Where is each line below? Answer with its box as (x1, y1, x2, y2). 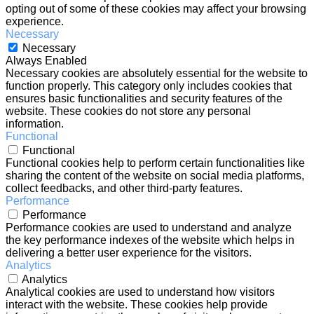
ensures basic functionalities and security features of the (6, 93, 282, 105)
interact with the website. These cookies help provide (6, 299, 268, 311)
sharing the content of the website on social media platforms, (6, 170, 304, 182)
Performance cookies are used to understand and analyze (6, 221, 292, 234)
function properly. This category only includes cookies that (6, 80, 292, 93)
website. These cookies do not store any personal (6, 105, 251, 118)
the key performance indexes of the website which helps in (6, 234, 294, 247)
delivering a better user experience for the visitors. (6, 247, 252, 259)
